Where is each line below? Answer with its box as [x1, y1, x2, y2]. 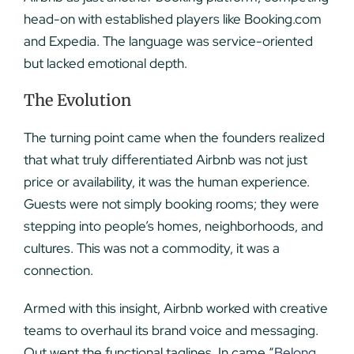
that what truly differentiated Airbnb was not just [23, 151, 307, 169]
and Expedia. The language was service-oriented [23, 32, 313, 51]
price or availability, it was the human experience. [23, 173, 310, 191]
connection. [23, 262, 93, 280]
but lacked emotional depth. [23, 55, 187, 73]
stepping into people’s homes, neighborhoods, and [23, 217, 323, 235]
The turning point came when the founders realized [23, 129, 325, 147]
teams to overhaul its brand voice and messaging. [23, 322, 318, 340]
